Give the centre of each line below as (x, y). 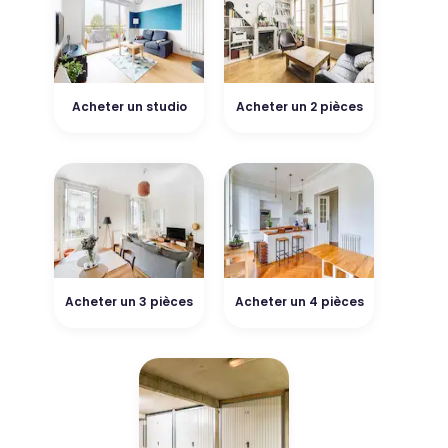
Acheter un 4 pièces (299, 302)
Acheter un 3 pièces (129, 302)
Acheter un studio (129, 107)
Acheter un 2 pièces (299, 107)
